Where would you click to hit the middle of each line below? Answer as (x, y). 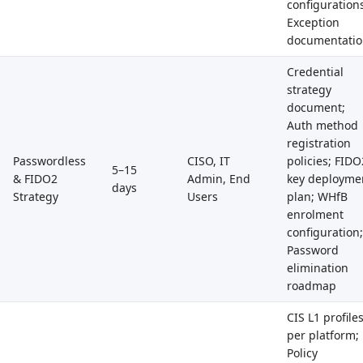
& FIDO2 (35, 179)
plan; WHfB (317, 196)
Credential (315, 72)
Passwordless (49, 161)
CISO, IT (209, 161)
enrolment (315, 214)
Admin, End (219, 179)
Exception (313, 22)
